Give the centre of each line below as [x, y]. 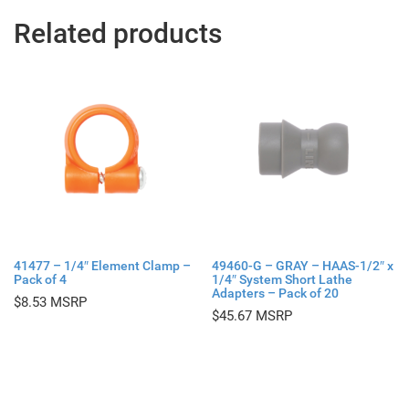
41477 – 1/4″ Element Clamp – [102, 266]
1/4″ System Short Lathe [283, 280]
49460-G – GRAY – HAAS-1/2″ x [303, 266]
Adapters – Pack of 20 [276, 294]
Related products [118, 33]
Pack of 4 [40, 280]
